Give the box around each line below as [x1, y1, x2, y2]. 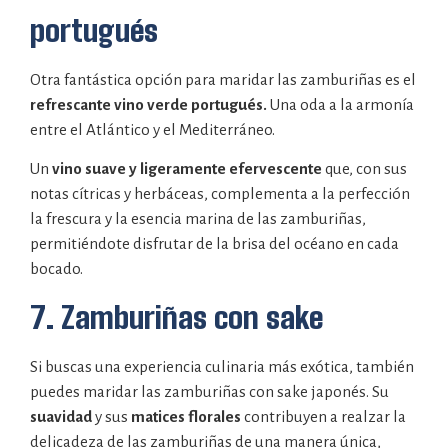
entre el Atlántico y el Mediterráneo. [30, 120, 275, 138]
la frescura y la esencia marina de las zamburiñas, [30, 210, 366, 228]
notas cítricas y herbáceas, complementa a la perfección [30, 185, 410, 203]
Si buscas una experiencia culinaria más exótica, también [30, 357, 414, 375]
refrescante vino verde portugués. [30, 95, 270, 113]
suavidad [30, 407, 95, 425]
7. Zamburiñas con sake [30, 298, 323, 335]
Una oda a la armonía [270, 95, 414, 113]
